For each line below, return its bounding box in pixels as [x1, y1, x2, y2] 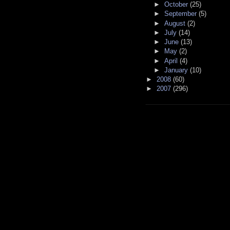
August [164, 19, 188, 27]
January [164, 66, 190, 74]
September [164, 10, 199, 18]
